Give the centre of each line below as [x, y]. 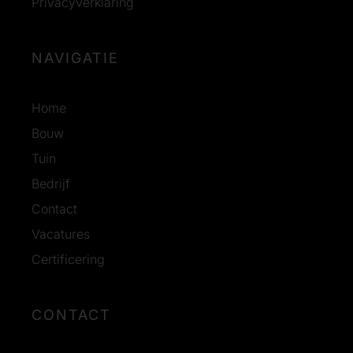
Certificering [68, 260]
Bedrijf [51, 184]
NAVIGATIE [75, 58]
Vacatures [61, 234]
